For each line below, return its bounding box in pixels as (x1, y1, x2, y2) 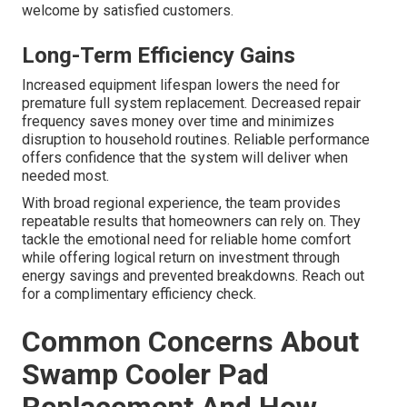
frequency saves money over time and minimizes (22, 112, 334, 130)
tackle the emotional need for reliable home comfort (22, 230, 351, 248)
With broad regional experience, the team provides (22, 194, 341, 212)
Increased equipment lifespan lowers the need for (22, 75, 340, 94)
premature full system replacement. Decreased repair (22, 94, 361, 112)
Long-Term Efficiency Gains (22, 42, 295, 68)
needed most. (22, 166, 109, 184)
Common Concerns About (22, 323, 359, 359)
